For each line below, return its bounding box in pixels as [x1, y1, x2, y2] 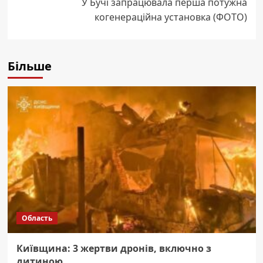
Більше [7, 58, 52, 74]
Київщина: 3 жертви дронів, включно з [16, 241, 211, 255]
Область [21, 213, 52, 223]
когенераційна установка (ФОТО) [94, 10, 247, 23]
